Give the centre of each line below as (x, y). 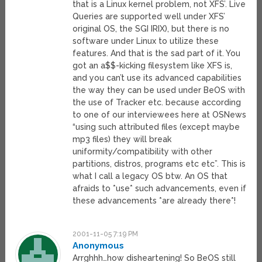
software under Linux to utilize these (146, 41)
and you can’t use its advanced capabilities (157, 78)
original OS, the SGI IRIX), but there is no (151, 29)
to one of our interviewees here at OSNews (160, 115)
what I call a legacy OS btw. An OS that (150, 176)
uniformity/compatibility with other (143, 152)
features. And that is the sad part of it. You (157, 54)
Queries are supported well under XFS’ (149, 17)
